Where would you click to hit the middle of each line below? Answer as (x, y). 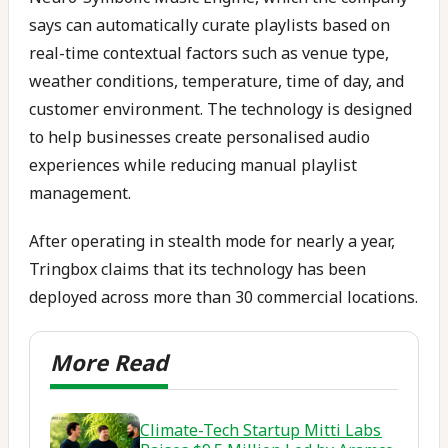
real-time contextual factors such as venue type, (209, 53)
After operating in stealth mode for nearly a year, (212, 241)
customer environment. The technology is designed (220, 109)
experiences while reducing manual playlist (193, 165)
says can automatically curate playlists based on (209, 25)
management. (80, 193)
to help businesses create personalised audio (199, 137)
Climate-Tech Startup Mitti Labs (261, 430)
